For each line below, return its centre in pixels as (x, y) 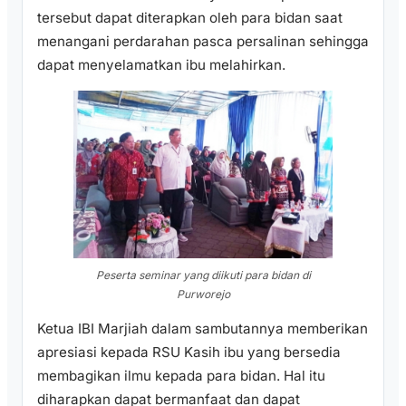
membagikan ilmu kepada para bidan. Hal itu (181, 376)
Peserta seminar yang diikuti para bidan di (203, 275)
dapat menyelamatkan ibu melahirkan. (161, 65)
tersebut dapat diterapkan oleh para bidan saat (190, 18)
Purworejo (203, 295)
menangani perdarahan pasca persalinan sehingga (203, 42)
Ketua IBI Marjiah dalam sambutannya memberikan (203, 329)
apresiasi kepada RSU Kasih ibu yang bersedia (189, 353)
